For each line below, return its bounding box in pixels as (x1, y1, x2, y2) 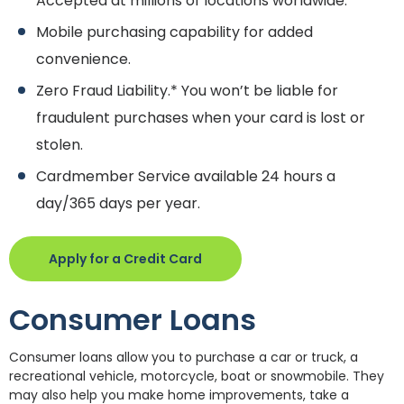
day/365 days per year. (36, 193, 200, 214)
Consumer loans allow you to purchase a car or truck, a (9, 348, 358, 366)
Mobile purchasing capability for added (36, 22, 313, 42)
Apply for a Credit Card (49, 250, 202, 268)
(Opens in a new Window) (201, 249, 368, 267)
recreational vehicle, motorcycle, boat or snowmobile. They (9, 367, 384, 385)
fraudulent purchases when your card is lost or (36, 107, 365, 128)
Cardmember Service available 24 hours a (36, 166, 335, 187)
